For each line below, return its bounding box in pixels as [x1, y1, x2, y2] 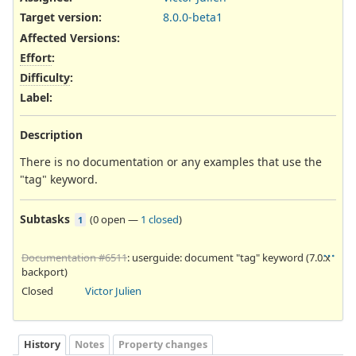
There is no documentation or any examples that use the [20, 154, 322, 170]
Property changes [118, 337, 207, 351]
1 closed [141, 212, 179, 227]
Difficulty [20, 69, 70, 85]
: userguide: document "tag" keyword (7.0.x [127, 250, 331, 265]
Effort [20, 49, 52, 65]
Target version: [20, 10, 102, 25]
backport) [21, 265, 68, 280]
